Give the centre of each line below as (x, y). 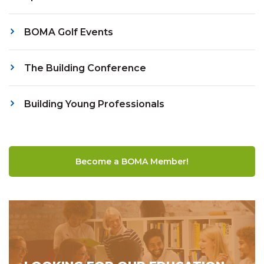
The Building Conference (85, 68)
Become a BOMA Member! (132, 162)
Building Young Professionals (94, 104)
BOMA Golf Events (69, 32)
